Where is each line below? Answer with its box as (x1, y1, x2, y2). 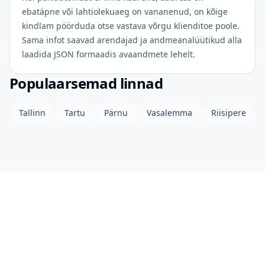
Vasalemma (147, 107, 192, 118)
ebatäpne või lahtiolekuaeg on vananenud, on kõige (22, 6, 228, 17)
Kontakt (40, 240, 65, 250)
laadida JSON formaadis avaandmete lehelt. (22, 49, 195, 60)
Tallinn (19, 107, 46, 118)
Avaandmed (125, 240, 164, 250)
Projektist (9, 240, 40, 250)
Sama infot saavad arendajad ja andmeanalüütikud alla (22, 34, 242, 46)
